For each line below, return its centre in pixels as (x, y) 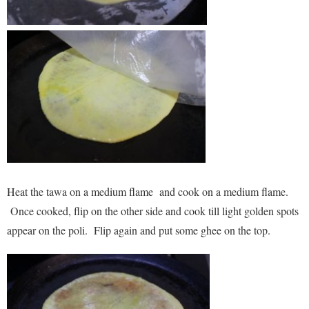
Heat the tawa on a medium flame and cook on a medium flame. (148, 192)
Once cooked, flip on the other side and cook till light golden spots (153, 211)
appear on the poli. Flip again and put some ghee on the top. (142, 230)
